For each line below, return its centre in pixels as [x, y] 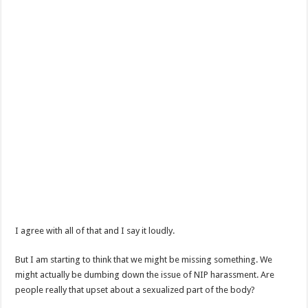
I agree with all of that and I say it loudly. [95, 230]
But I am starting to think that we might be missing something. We [144, 259]
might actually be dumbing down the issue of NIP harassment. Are [145, 274]
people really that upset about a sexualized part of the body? [135, 289]
